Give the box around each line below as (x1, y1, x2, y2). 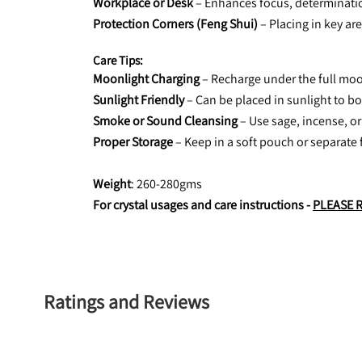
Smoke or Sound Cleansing (93, 112, 238, 129)
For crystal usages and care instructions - (93, 196, 313, 213)
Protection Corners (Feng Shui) (93, 15, 258, 32)
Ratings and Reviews (44, 288, 209, 314)
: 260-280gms (131, 175, 202, 192)
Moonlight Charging (93, 70, 200, 87)
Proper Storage (93, 133, 173, 150)
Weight (93, 175, 131, 192)
